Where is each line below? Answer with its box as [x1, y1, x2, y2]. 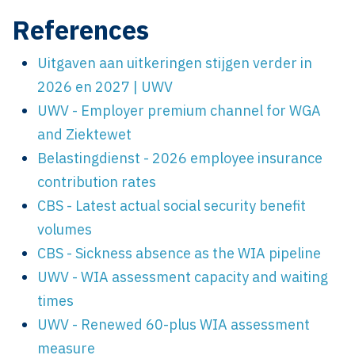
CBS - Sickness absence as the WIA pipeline [37, 244, 321, 263]
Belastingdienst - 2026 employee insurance [37, 149, 323, 168]
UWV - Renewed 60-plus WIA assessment [37, 315, 310, 334]
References [12, 13, 149, 48]
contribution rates [37, 173, 156, 192]
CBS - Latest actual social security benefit [37, 197, 306, 216]
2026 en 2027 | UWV [37, 78, 173, 97]
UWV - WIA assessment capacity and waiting [37, 268, 328, 287]
